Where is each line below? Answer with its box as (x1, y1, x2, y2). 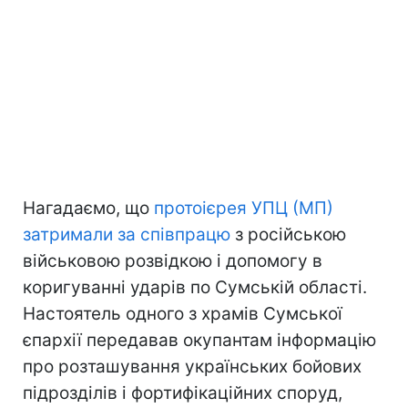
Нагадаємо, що (23, 197, 149, 219)
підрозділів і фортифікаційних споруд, (23, 382, 342, 403)
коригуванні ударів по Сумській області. (23, 276, 367, 298)
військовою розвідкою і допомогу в (23, 250, 322, 271)
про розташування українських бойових (23, 355, 362, 377)
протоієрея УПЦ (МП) (149, 197, 333, 219)
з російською (230, 223, 346, 245)
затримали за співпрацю (23, 223, 230, 245)
